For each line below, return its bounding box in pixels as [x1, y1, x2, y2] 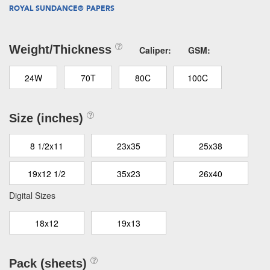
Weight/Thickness [9, 43, 115, 56]
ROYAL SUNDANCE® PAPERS [9, 4, 115, 13]
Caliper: [139, 44, 171, 56]
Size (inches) [9, 111, 87, 125]
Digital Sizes [9, 189, 55, 201]
